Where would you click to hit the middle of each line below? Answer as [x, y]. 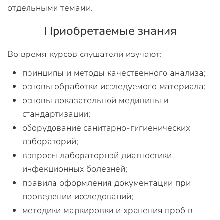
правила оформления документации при [106, 183]
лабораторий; [50, 141]
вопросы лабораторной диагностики [97, 155]
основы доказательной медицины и [95, 100]
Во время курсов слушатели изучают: [84, 54]
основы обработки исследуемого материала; [114, 86]
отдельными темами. [50, 8]
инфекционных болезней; [75, 169]
